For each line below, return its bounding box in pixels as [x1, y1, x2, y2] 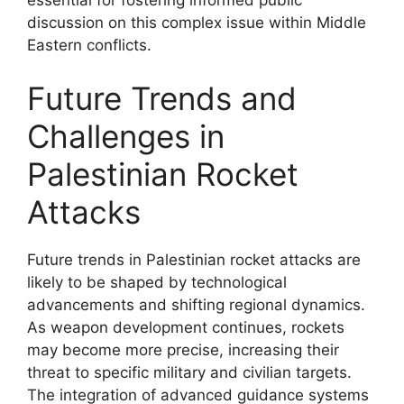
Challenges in [27, 117, 225, 155]
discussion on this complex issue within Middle [27, 13, 366, 32]
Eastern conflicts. [27, 35, 151, 54]
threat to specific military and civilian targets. [27, 363, 352, 381]
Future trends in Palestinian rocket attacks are [27, 251, 361, 269]
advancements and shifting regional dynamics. [27, 296, 365, 314]
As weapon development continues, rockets [27, 318, 344, 336]
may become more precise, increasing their [27, 341, 339, 359]
